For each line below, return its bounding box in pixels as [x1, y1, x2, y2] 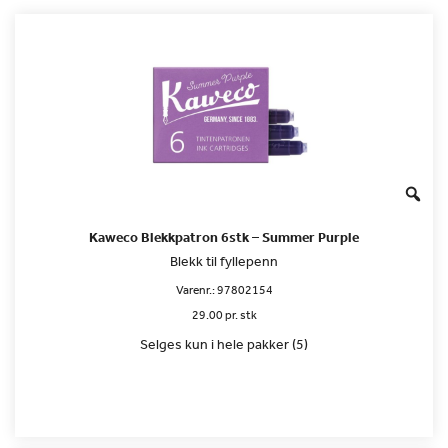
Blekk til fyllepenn [170, 251, 278, 270]
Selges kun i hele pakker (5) [140, 334, 308, 353]
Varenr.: [175, 281, 217, 298]
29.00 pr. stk [191, 306, 257, 323]
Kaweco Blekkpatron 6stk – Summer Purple [89, 227, 359, 246]
